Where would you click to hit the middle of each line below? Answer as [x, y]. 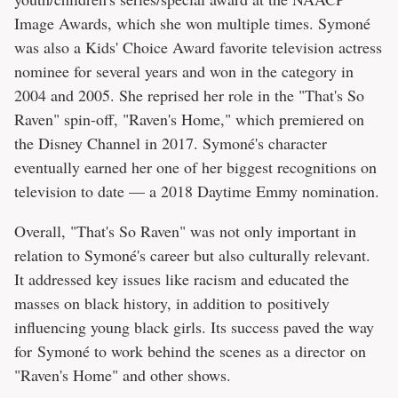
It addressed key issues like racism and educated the [182, 279]
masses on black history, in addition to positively [172, 302]
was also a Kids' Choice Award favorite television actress [198, 47]
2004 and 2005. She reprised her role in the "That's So [189, 95]
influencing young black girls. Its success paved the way [194, 326]
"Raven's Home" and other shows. [123, 374]
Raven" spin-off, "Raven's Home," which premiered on [189, 119]
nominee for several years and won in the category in [184, 71]
